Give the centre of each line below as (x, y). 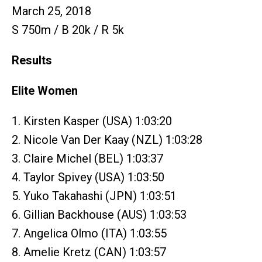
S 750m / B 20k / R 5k (68, 30)
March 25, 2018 (51, 11)
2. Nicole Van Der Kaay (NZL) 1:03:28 (107, 139)
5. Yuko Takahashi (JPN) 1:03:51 (94, 196)
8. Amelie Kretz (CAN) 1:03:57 (89, 252)
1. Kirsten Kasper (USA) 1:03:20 (92, 121)
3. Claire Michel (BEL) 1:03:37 (87, 158)
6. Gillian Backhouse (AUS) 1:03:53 (99, 214)
